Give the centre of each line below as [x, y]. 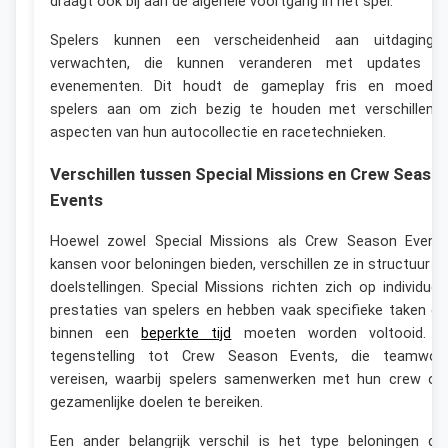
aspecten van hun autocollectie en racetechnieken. [218, 133]
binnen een [96, 333]
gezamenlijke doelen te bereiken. [156, 402]
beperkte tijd [186, 333]
